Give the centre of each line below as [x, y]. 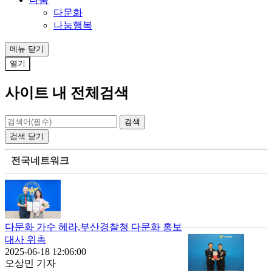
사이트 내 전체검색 [67, 93]
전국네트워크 [40, 161]
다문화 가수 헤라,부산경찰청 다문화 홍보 [93, 227]
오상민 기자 [30, 263]
